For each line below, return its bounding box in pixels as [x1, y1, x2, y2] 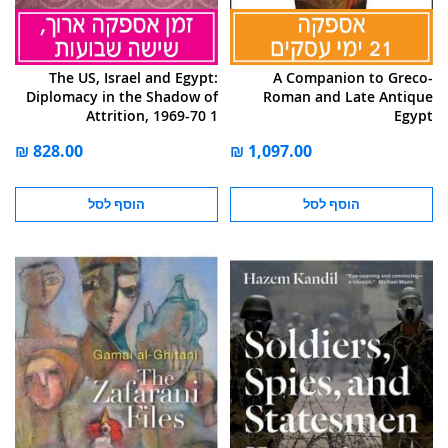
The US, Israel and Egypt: [49, 68, 218, 88]
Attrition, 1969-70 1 [86, 106, 218, 126]
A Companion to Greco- [273, 68, 433, 88]
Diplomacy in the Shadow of [26, 87, 218, 107]
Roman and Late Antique [263, 87, 433, 107]
